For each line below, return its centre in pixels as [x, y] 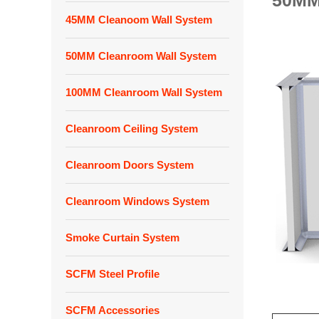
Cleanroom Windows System [137, 201]
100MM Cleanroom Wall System [144, 92]
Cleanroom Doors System [130, 165]
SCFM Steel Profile [113, 274]
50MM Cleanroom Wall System [141, 56]
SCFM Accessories [113, 310]
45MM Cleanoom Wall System [139, 20]
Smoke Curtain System [122, 237]
